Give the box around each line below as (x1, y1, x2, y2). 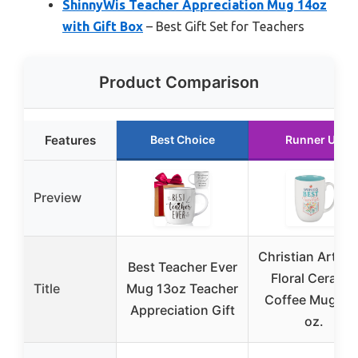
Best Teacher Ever (127, 259, 237, 275)
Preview (34, 189, 82, 205)
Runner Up (285, 133, 343, 146)
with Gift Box (62, 19, 143, 34)
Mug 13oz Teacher (126, 280, 238, 296)
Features (44, 133, 96, 148)
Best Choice (149, 133, 215, 146)
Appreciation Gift (129, 302, 235, 318)
